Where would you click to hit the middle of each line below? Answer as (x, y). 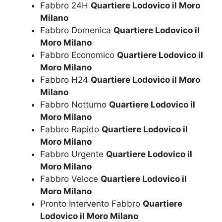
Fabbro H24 (65, 80)
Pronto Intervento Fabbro (91, 204)
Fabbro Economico (79, 55)
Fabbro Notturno (75, 105)
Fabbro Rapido (71, 130)
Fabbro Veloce (70, 179)
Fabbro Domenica (77, 30)
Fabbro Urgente (73, 154)
